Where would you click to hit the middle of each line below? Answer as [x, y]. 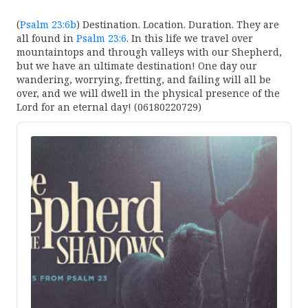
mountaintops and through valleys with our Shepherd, [149, 52]
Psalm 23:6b [48, 25]
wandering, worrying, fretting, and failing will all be [144, 80]
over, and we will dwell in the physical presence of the [148, 93]
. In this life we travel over [190, 38]
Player [32, 141]
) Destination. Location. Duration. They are [178, 25]
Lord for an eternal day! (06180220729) [109, 107]
